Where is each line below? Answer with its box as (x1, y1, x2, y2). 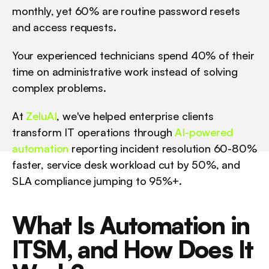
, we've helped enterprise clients (56, 109, 214, 122)
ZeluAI (26, 109, 57, 122)
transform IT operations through (12, 125, 175, 139)
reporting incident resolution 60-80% (68, 142, 257, 155)
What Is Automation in (12, 210, 250, 240)
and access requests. (12, 20, 119, 34)
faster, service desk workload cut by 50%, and (12, 158, 240, 171)
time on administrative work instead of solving (12, 65, 238, 78)
